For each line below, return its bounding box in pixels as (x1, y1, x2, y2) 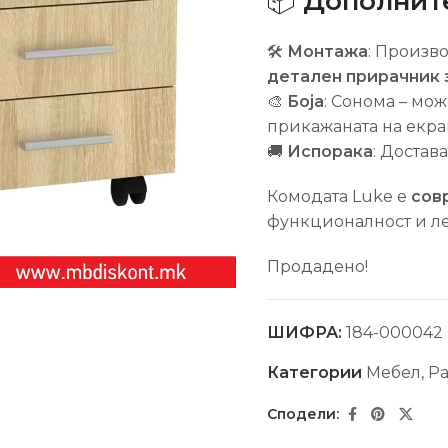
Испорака (286, 141, 373, 161)
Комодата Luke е (266, 186, 411, 206)
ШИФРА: (266, 322, 346, 342)
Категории (266, 362, 366, 382)
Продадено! (266, 256, 368, 276)
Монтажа (286, 41, 368, 61)
